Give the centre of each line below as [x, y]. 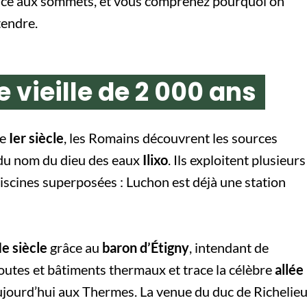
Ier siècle [36, 137]
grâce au [75, 247]
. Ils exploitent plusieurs [237, 159]
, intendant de [229, 247]
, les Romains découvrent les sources [171, 137]
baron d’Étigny [146, 247]
